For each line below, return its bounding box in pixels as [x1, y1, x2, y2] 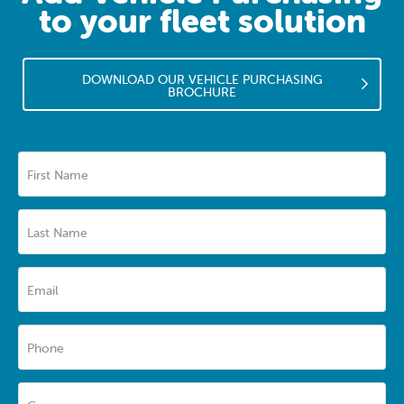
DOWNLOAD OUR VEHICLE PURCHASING [81, 70, 323, 87]
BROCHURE [168, 83, 236, 100]
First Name [27, 166, 88, 183]
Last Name [27, 224, 87, 241]
